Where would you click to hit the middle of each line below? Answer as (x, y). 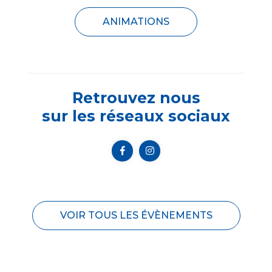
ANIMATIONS (136, 21)
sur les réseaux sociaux (136, 116)
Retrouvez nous (136, 97)
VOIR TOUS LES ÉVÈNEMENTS (136, 215)
